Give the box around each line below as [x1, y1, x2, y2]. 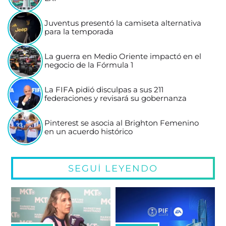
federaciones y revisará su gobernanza [44, 94, 187, 103]
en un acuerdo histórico [44, 127, 133, 137]
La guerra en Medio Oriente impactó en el [44, 52, 202, 62]
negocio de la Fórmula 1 [44, 61, 134, 70]
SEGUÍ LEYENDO [68, 163, 158, 174]
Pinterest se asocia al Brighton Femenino [44, 119, 199, 128]
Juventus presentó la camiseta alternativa [44, 19, 202, 28]
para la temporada [44, 27, 114, 37]
